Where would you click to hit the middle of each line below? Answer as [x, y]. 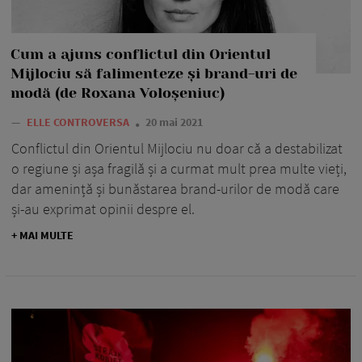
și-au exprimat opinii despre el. [103, 208]
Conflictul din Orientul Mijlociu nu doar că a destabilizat [177, 148]
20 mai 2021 [174, 122]
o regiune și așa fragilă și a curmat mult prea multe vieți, [179, 168]
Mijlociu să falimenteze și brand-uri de [154, 73]
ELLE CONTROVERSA [79, 122]
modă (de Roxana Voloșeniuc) [118, 93]
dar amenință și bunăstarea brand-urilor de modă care [175, 188]
